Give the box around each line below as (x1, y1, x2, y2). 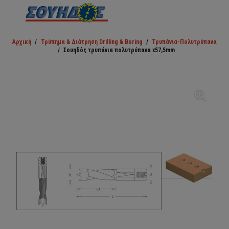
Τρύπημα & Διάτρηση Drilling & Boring (40, 38, 143, 45)
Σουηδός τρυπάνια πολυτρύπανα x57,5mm (63, 47, 175, 54)
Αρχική (12, 38, 32, 45)
